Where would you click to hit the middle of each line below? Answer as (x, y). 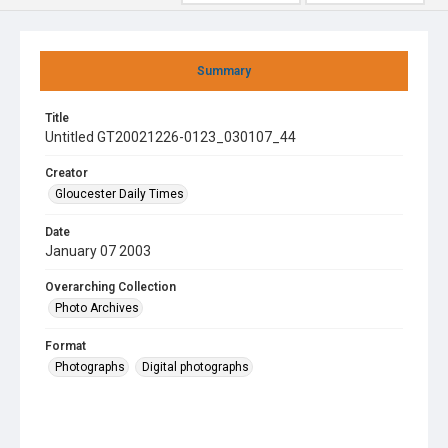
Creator (66, 173)
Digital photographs (195, 367)
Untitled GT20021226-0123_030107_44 (170, 137)
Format (65, 346)
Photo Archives (97, 308)
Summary (224, 71)
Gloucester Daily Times (119, 194)
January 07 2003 (98, 251)
